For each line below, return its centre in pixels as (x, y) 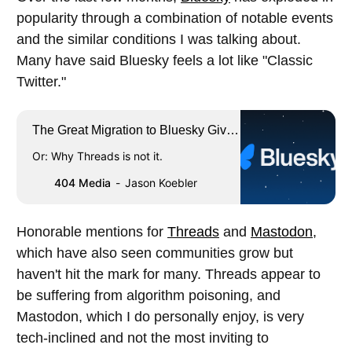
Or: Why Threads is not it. (97, 156)
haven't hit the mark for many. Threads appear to (169, 275)
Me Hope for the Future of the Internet (136, 146)
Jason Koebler (161, 183)
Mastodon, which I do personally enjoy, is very (160, 317)
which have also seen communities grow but (155, 253)
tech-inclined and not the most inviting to (143, 338)
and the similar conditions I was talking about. (159, 40)
